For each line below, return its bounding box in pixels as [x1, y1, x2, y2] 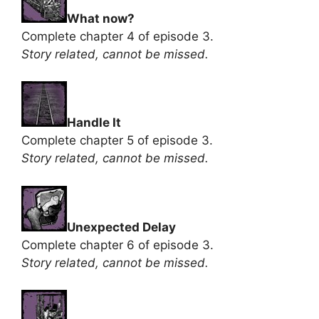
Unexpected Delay [67, 219, 176, 234]
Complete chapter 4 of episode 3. [21, 28, 214, 43]
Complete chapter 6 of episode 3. [21, 237, 214, 252]
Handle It [67, 115, 121, 130]
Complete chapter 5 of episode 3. [21, 133, 213, 147]
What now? [67, 11, 135, 26]
